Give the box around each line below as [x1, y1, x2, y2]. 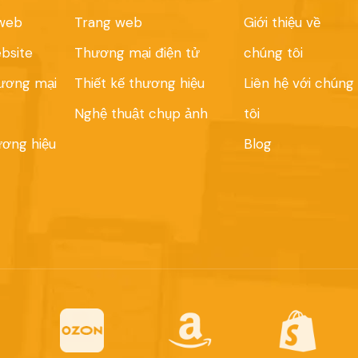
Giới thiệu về [243, 14, 320, 32]
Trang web [74, 14, 142, 32]
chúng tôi [243, 44, 303, 62]
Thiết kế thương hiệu [74, 74, 205, 93]
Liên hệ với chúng [243, 74, 354, 93]
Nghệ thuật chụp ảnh [74, 105, 208, 123]
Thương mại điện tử [74, 44, 200, 62]
